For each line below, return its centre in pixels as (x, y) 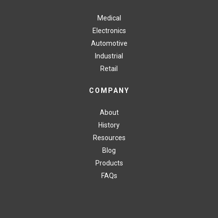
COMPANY (109, 91)
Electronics (109, 31)
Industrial (109, 56)
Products (109, 163)
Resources (109, 138)
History (109, 125)
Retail (109, 69)
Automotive (109, 44)
